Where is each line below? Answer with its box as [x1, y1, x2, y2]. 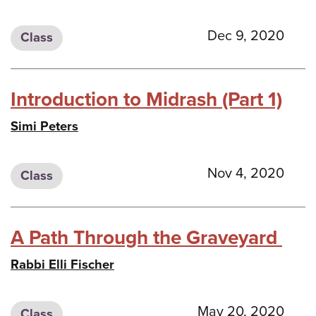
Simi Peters [11, 118, 78, 134]
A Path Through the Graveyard [11, 225, 282, 250]
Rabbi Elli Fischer [11, 256, 114, 272]
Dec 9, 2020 [207, 27, 284, 44]
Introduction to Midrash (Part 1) [11, 87, 282, 111]
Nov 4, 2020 [207, 165, 284, 183]
